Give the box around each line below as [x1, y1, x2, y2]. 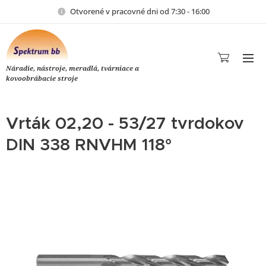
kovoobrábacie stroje [6, 74, 78, 83]
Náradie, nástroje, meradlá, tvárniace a [6, 64, 139, 72]
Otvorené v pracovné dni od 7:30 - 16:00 [69, 5, 210, 17]
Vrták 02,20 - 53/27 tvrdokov [6, 113, 244, 134]
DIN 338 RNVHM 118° [6, 134, 172, 155]
